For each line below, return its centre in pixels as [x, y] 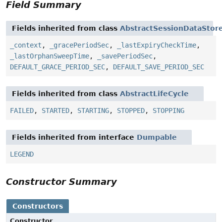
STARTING [93, 111]
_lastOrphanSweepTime [50, 56]
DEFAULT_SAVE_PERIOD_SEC [159, 67]
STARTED [55, 111]
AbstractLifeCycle [154, 94]
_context [26, 45]
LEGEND [22, 154]
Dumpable [157, 138]
